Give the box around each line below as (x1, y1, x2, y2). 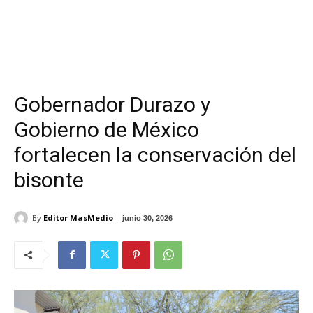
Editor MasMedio (43, 212, 113, 223)
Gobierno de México (14, 117, 199, 142)
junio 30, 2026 (122, 213, 173, 222)
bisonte (14, 168, 84, 192)
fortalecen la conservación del (14, 143, 296, 167)
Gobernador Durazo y (14, 92, 210, 117)
